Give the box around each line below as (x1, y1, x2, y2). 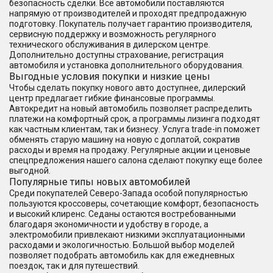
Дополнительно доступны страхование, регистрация (9, 49, 224, 60)
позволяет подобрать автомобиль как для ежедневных (9, 250, 235, 260)
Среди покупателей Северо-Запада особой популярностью (9, 188, 248, 198)
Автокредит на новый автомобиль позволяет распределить (9, 103, 252, 113)
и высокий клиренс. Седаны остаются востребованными (9, 208, 236, 219)
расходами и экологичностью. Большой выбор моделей (9, 239, 235, 250)
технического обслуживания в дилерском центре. (9, 39, 210, 49)
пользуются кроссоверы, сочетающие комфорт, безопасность (9, 198, 259, 208)
